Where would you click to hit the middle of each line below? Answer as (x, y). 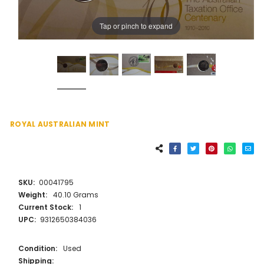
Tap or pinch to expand (136, 26)
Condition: (39, 249)
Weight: (34, 195)
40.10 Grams (76, 195)
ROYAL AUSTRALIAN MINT (60, 124)
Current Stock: (47, 207)
